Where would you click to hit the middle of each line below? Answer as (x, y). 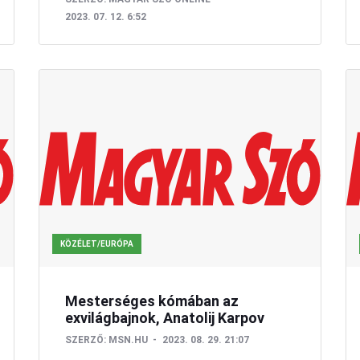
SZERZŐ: (86, 340)
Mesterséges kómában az (152, 301)
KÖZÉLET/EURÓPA (97, 243)
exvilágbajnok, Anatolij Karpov (165, 317)
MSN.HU (129, 340)
